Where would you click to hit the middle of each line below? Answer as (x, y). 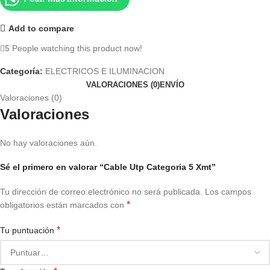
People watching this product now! (77, 49)
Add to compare (41, 28)
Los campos (228, 192)
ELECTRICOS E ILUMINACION (105, 71)
